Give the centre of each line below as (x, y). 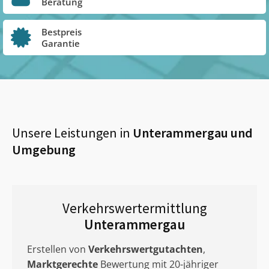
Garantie (61, 43)
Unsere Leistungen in (71, 133)
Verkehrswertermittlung (134, 208)
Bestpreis (62, 32)
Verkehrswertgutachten (146, 249)
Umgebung (44, 150)
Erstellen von (58, 249)
